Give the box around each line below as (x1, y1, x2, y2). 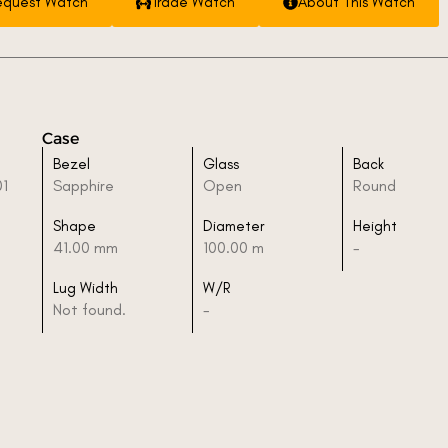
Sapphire (53, 175, 114, 195)
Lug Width (53, 278, 118, 297)
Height (353, 216, 397, 235)
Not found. (53, 299, 126, 319)
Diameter (203, 216, 264, 235)
